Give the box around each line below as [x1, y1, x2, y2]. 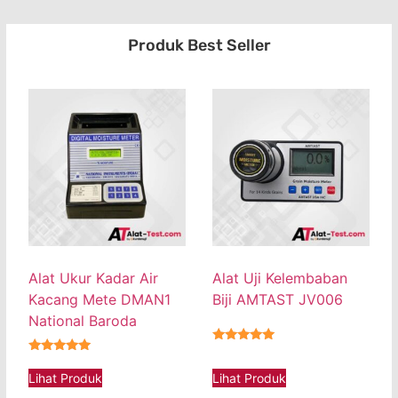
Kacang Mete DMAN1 [28, 290, 171, 308]
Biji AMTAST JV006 [212, 290, 343, 308]
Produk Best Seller [127, 35, 271, 55]
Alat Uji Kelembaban [212, 268, 347, 287]
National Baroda [28, 311, 137, 330]
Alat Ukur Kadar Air [28, 268, 158, 287]
